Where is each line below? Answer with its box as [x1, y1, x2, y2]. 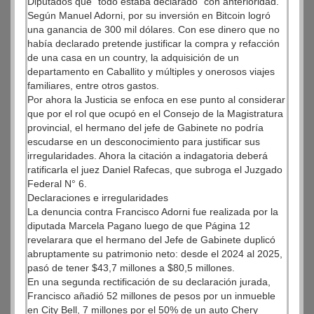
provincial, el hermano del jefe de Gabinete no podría [27, 122, 264, 133]
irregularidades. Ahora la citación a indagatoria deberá [27, 150, 268, 161]
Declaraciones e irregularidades [27, 192, 168, 203]
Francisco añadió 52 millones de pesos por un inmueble [27, 290, 275, 301]
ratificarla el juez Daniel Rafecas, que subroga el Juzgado [27, 164, 282, 175]
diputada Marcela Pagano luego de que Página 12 [27, 220, 250, 231]
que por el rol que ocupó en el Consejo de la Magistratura [27, 108, 283, 119]
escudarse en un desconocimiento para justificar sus [27, 136, 260, 147]
